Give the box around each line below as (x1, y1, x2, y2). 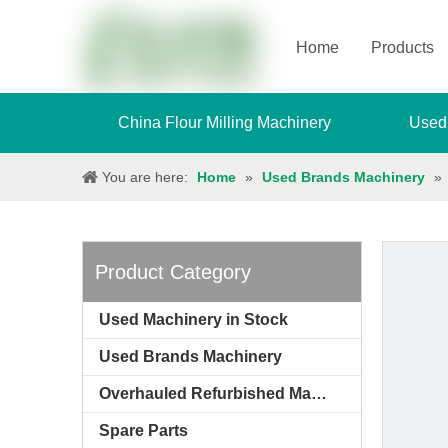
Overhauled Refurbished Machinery (311, 385, 327, 402)
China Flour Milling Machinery (117, 114, 331, 131)
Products (371, 39, 434, 56)
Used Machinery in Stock (99, 311, 288, 328)
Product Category (95, 261, 251, 283)
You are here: (102, 169, 188, 185)
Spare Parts (99, 422, 188, 439)
